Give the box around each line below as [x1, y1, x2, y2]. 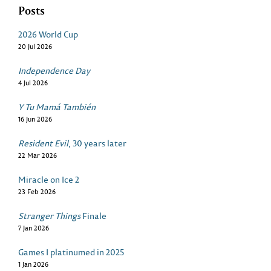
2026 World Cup [18, 27, 78, 41]
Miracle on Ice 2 [18, 172, 79, 186]
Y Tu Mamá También [18, 100, 96, 113]
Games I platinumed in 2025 [18, 245, 124, 258]
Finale [80, 209, 106, 222]
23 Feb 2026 [18, 186, 56, 197]
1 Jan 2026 [18, 259, 48, 269]
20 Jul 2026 [18, 41, 52, 51]
